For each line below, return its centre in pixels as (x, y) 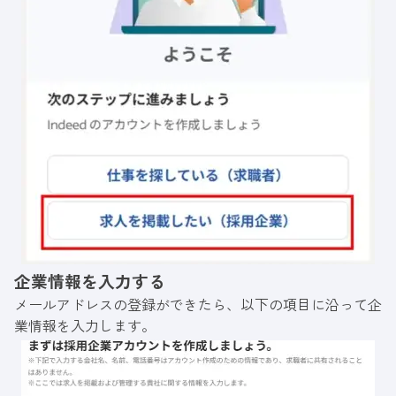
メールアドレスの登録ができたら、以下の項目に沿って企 (198, 305)
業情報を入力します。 (85, 326)
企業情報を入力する (90, 281)
